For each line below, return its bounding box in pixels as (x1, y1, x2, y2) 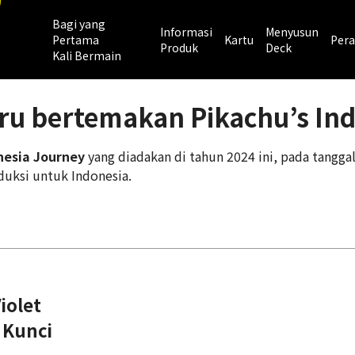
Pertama (52, 32, 100, 48)
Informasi (159, 24, 212, 40)
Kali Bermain (52, 48, 122, 63)
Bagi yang (52, 16, 106, 32)
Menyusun (265, 24, 319, 40)
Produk (159, 40, 198, 55)
